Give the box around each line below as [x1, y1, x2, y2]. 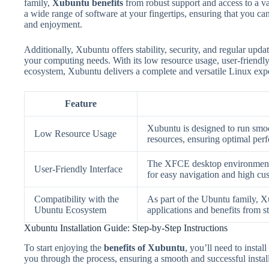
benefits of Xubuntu [104, 242, 185, 253]
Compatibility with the [34, 193, 119, 204]
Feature [65, 98, 97, 109]
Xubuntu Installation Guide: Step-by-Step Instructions [24, 222, 228, 233]
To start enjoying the [24, 242, 104, 253]
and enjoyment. [24, 19, 82, 29]
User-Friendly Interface [34, 163, 122, 174]
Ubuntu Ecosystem [34, 204, 106, 215]
